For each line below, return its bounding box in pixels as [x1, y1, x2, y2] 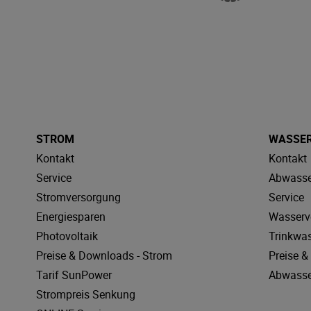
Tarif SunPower [36, 267, 112, 283]
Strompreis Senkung [36, 286, 135, 302]
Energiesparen [36, 208, 106, 224]
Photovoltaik [36, 228, 98, 244]
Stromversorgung [36, 189, 121, 205]
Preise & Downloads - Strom [36, 247, 172, 263]
